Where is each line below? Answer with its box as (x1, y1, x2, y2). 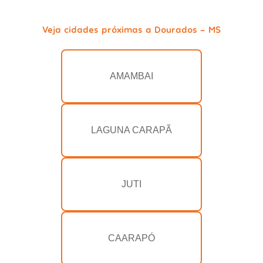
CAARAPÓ (108, 233, 155, 244)
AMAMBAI (110, 71, 153, 82)
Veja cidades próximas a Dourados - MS (42, 23, 221, 35)
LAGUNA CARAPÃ (91, 125, 172, 136)
